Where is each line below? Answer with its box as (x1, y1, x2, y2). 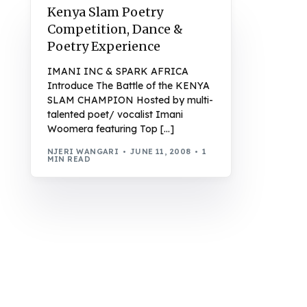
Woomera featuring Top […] (47, 123, 174, 136)
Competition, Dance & (47, 21, 183, 38)
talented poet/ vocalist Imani (47, 108, 183, 121)
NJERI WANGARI (47, 146, 119, 156)
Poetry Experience (47, 38, 160, 55)
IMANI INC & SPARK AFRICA (47, 65, 188, 78)
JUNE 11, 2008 (130, 146, 191, 156)
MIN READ (47, 153, 91, 164)
